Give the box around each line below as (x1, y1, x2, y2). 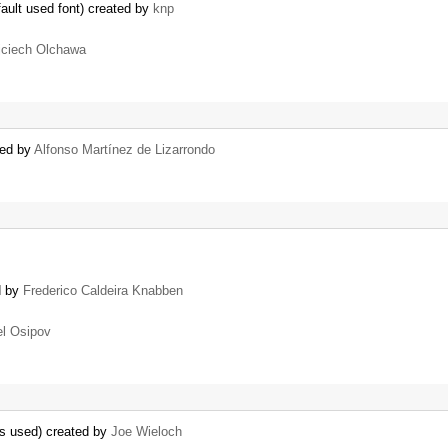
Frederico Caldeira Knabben (23, 283, 183, 299)
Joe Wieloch (111, 424, 182, 440)
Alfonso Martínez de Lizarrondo (34, 142, 215, 158)
